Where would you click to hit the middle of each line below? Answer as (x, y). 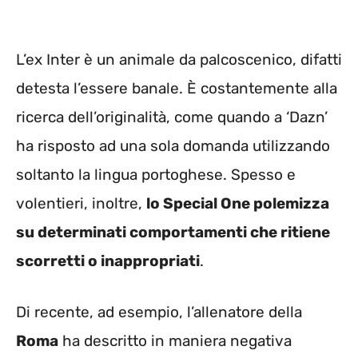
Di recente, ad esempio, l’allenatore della (159, 312)
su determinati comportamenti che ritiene (173, 232)
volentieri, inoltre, (81, 203)
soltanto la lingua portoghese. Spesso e (156, 174)
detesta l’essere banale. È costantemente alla (177, 88)
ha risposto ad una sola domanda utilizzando (173, 145)
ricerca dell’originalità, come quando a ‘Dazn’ (172, 117)
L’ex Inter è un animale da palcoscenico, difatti (179, 59)
